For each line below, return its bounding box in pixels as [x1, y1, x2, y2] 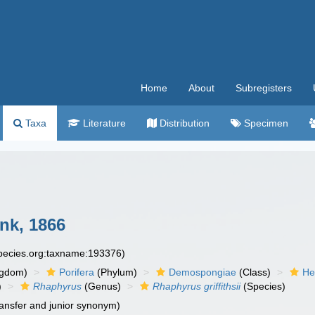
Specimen [241, 117, 288, 129]
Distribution [157, 117, 210, 129]
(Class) [236, 266, 271, 278]
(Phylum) [94, 266, 138, 278]
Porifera [59, 266, 95, 278]
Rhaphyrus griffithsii [153, 281, 241, 292]
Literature [80, 117, 126, 129]
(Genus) [82, 281, 122, 292]
